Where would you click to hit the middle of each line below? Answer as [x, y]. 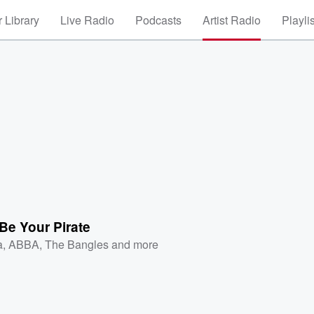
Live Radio [87, 20]
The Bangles [77, 244]
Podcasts [158, 20]
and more [134, 244]
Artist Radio [232, 20]
